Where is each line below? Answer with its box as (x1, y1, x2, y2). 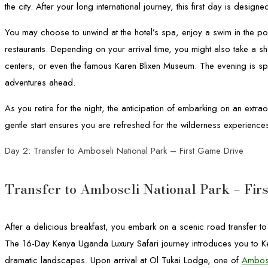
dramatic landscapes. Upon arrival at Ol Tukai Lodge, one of (5, 253, 242, 267)
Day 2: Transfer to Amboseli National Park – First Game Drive (5, 144, 243, 158)
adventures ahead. (5, 76, 75, 90)
